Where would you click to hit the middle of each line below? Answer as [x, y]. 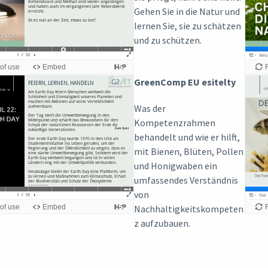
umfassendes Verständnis [186, 180]
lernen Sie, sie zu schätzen [188, 25]
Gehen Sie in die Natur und [187, 11]
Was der [150, 108]
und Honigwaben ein [176, 165]
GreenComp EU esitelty [185, 82]
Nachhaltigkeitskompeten [189, 208]
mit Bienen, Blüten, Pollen [189, 151]
